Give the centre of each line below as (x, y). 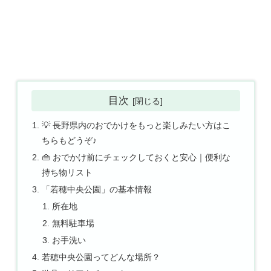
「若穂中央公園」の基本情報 (96, 190)
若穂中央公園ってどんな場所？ (101, 257)
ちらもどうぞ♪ (69, 141)
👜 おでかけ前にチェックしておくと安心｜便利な (136, 158)
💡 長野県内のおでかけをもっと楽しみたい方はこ (136, 126)
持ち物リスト (67, 173)
